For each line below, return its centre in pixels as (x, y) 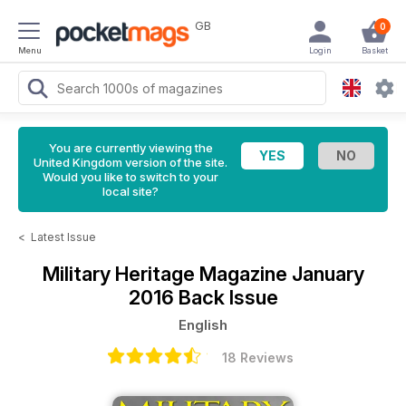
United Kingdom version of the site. (130, 162)
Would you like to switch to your (130, 177)
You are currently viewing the (130, 148)
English (203, 325)
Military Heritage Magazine (167, 274)
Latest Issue (63, 237)
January (328, 274)
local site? (130, 191)
